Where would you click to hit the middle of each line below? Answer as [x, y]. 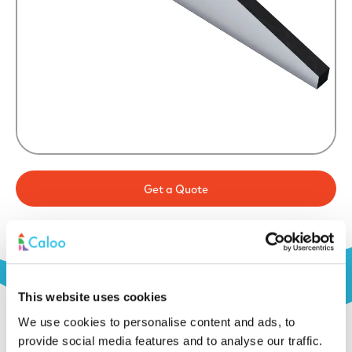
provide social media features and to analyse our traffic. [170, 340]
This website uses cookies [93, 297]
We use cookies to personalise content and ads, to [157, 321]
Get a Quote [176, 188]
